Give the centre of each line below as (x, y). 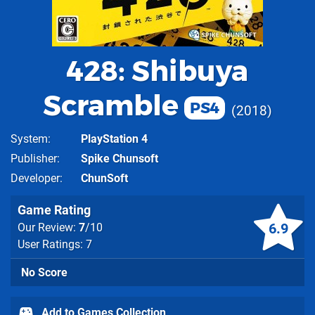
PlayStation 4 (114, 139)
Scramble (111, 105)
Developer (35, 178)
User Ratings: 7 (55, 244)
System (29, 139)
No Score (44, 272)
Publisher (34, 159)
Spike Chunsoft (120, 159)
